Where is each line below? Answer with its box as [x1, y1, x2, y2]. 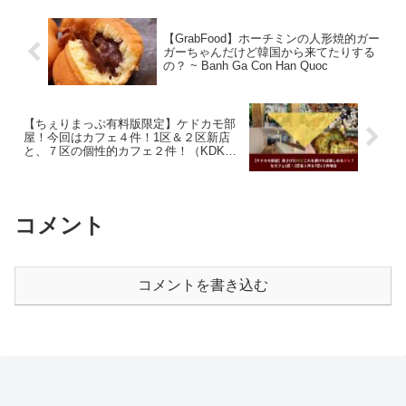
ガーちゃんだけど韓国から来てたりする [162, 44, 375, 59]
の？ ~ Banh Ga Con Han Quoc [162, 58, 328, 72]
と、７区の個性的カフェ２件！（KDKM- [24, 143, 238, 158]
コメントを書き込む [138, 277, 268, 294]
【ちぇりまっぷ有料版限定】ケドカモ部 [24, 116, 236, 130]
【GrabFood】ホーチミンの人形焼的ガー [162, 31, 380, 45]
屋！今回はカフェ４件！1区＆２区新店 [24, 130, 230, 144]
